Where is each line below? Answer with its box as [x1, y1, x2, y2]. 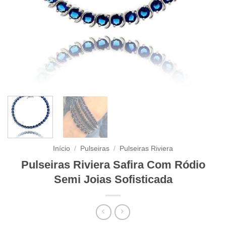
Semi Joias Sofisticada [53, 173, 173, 186]
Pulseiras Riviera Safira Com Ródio [21, 158, 205, 172]
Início [52, 145, 70, 153]
